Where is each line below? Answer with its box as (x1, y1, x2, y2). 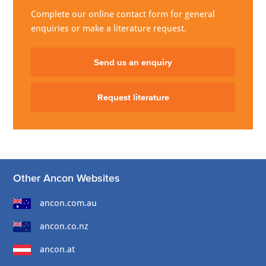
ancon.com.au (40, 198, 97, 209)
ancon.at (40, 244, 75, 255)
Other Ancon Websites (13, 172, 121, 185)
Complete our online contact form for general (31, 9, 216, 20)
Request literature (97, 92, 169, 103)
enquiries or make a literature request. (31, 23, 187, 34)
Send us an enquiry (94, 57, 172, 68)
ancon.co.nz (40, 221, 89, 232)
